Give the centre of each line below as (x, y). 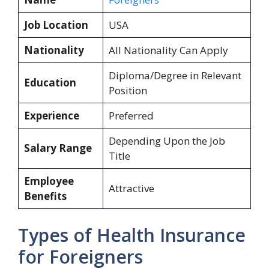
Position (128, 90)
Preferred (131, 116)
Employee (49, 181)
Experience (51, 116)
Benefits (45, 196)
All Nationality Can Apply (168, 50)
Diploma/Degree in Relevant (175, 75)
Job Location (56, 25)
